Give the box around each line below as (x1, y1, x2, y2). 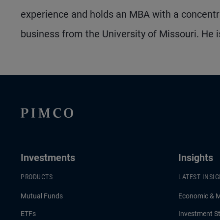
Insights (178, 152, 213, 164)
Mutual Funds (21, 192, 63, 200)
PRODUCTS (21, 173, 53, 181)
